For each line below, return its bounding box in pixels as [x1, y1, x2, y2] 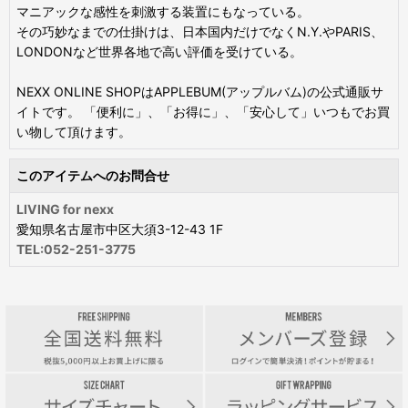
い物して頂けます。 [16, 124, 132, 140]
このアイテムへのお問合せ [16, 168, 170, 184]
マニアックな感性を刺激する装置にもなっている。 [16, 4, 311, 20]
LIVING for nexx [16, 201, 115, 218]
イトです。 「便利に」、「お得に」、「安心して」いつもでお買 [16, 104, 391, 120]
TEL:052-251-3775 [16, 241, 137, 258]
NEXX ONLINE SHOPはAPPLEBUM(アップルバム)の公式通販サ [16, 84, 384, 100]
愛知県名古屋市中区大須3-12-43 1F [16, 221, 224, 238]
